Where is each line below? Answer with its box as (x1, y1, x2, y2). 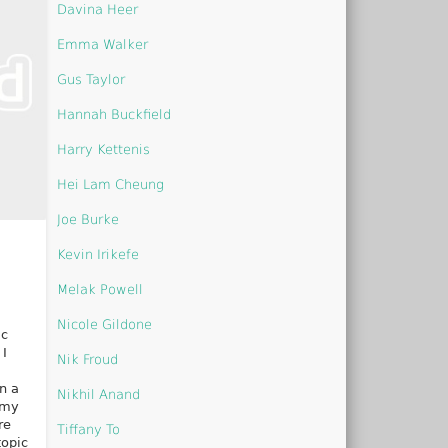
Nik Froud (57, 351, 119, 367)
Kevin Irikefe (57, 246, 140, 262)
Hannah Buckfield (57, 106, 172, 122)
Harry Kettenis (57, 141, 151, 157)
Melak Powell (57, 281, 144, 297)
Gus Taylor (57, 71, 126, 87)
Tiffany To (57, 421, 121, 437)
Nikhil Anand (57, 386, 141, 402)
